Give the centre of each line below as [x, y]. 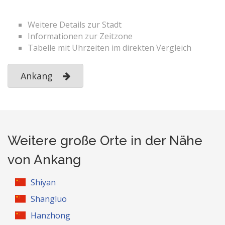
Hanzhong [51, 215]
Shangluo [49, 199]
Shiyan [43, 182]
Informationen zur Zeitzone [80, 36]
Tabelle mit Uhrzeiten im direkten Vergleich [109, 48]
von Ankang [44, 160]
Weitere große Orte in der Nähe [105, 141]
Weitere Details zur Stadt [75, 25]
